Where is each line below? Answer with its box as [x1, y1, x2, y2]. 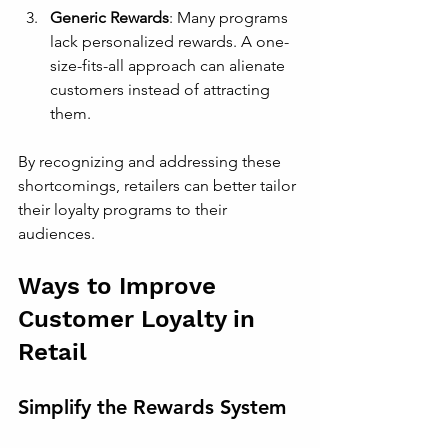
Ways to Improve [18, 272, 223, 300]
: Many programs [169, 8, 292, 27]
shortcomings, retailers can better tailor [18, 176, 300, 195]
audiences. [18, 224, 95, 243]
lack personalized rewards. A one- [50, 32, 289, 51]
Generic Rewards [50, 8, 169, 27]
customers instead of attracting [50, 80, 274, 99]
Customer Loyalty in [18, 305, 262, 333]
